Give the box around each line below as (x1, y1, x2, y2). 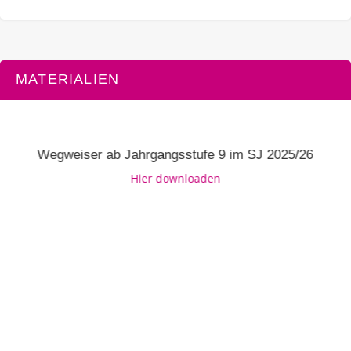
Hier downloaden (130, 170, 221, 186)
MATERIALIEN (16, 71, 120, 87)
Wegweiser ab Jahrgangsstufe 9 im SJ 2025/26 (37, 147, 313, 162)
